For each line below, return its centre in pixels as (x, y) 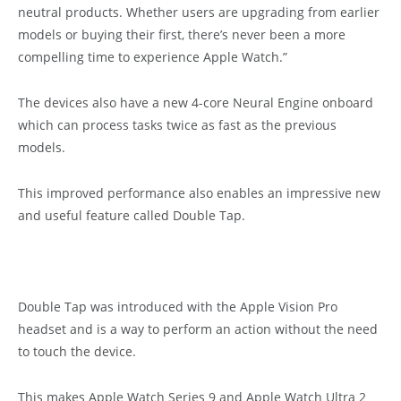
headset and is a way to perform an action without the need (198, 328)
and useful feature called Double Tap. (132, 215)
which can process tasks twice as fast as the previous (177, 124)
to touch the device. (77, 351)
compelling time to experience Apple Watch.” (153, 56)
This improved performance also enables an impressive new (199, 192)
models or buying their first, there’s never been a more (182, 34)
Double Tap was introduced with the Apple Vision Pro (178, 306)
